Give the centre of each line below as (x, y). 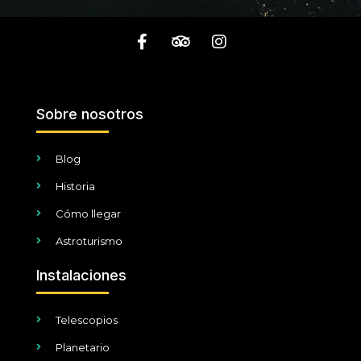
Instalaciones (81, 275)
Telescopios (87, 320)
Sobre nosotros (90, 114)
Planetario (83, 347)
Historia (75, 186)
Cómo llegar (88, 213)
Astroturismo (89, 241)
